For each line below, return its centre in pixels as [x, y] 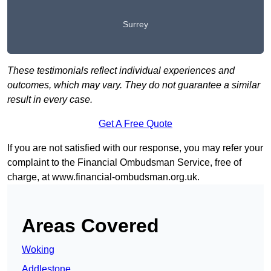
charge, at [30, 177]
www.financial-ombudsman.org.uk [125, 177]
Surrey [135, 24]
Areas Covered [90, 226]
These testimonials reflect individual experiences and [121, 71]
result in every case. [50, 100]
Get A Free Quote [135, 124]
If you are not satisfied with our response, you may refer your [135, 148]
